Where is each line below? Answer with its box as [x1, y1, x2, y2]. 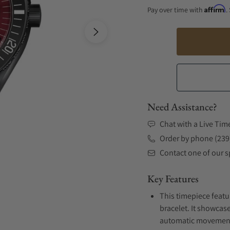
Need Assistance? [147, 100, 217, 113]
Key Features [147, 172, 199, 185]
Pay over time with [147, 5, 204, 14]
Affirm [204, 4, 226, 13]
